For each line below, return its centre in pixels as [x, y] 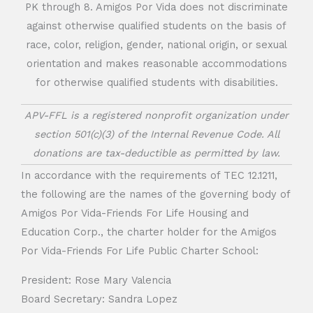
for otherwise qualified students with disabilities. [156, 83]
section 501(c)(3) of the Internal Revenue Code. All [156, 134]
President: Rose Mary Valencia [96, 280]
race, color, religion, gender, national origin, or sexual [156, 45]
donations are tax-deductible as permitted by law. [156, 153]
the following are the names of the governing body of [155, 195]
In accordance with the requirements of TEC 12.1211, [149, 176]
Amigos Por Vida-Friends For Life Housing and [135, 213]
